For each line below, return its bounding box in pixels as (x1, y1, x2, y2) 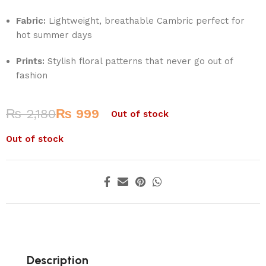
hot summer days (16, 30, 93, 41)
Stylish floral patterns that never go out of (45, 56, 233, 67)
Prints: (16, 56, 45, 67)
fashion (16, 70, 48, 81)
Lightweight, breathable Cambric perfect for (46, 15, 245, 27)
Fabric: (16, 15, 46, 27)
